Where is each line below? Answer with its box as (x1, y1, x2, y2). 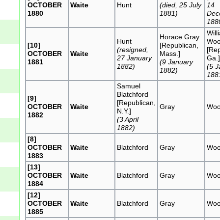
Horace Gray (160, 32, 200, 41)
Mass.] (160, 49, 181, 57)
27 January (117, 54, 152, 62)
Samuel (117, 82, 141, 90)
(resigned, (117, 45, 149, 54)
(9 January (160, 57, 193, 66)
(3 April (117, 115, 139, 123)
